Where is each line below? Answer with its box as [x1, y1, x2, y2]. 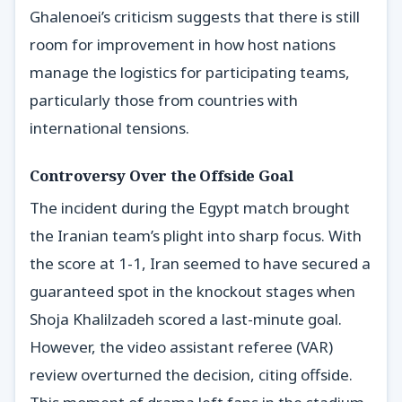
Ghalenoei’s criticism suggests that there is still [30, 5, 360, 27]
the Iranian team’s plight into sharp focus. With [30, 225, 362, 247]
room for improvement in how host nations [30, 33, 336, 55]
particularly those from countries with [30, 89, 298, 110]
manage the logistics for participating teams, [30, 61, 350, 83]
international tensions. [30, 117, 189, 138]
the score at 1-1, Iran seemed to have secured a [30, 253, 371, 275]
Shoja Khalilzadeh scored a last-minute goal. [30, 309, 342, 330]
